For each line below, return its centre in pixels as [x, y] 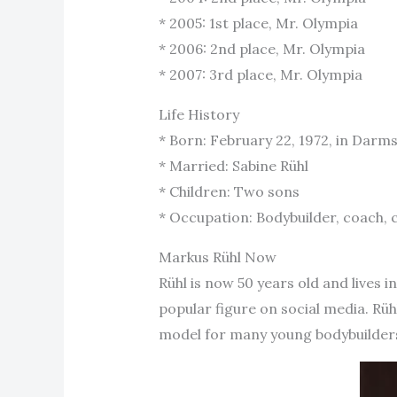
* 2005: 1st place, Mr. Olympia [258, 23]
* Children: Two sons [229, 191]
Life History [198, 114]
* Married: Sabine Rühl [233, 165]
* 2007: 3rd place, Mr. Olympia [260, 74]
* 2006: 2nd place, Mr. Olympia [261, 48]
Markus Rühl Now [217, 257]
